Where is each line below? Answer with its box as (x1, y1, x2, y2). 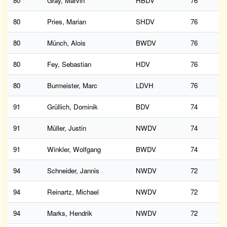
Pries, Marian (47, 17, 86, 27)
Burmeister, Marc (47, 81, 97, 91)
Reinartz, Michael (47, 187, 99, 197)
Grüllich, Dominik (47, 102, 98, 112)
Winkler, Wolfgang (47, 144, 101, 155)
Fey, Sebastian (47, 59, 91, 69)
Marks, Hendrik (47, 208, 92, 218)
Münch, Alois (47, 38, 86, 48)
